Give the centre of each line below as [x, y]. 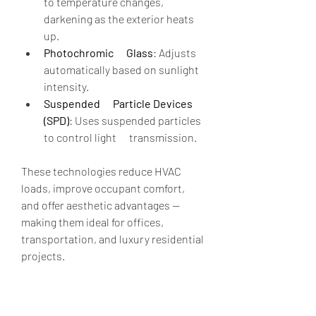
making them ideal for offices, [92, 221]
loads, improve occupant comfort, [103, 188]
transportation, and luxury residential [113, 238]
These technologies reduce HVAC [101, 171]
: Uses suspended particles [135, 120]
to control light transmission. [120, 137]
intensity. [66, 86]
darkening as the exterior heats [119, 18]
